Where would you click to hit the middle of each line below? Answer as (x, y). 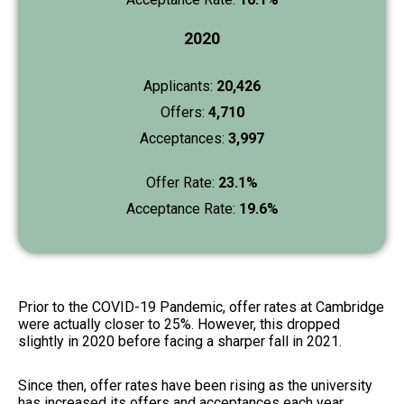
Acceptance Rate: (182, 208)
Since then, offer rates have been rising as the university (195, 385)
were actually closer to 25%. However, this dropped (179, 324)
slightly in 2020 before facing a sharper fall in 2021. (182, 341)
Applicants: (180, 86)
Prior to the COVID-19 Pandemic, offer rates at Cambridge (201, 307)
